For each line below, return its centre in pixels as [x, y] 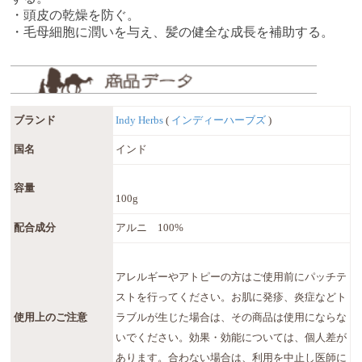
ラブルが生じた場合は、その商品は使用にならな [232, 317]
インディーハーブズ [220, 120]
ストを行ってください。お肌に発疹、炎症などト [232, 297]
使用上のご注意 [51, 317]
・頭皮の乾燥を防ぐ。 [76, 15]
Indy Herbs [141, 120]
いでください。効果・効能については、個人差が [232, 337]
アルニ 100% [150, 227]
